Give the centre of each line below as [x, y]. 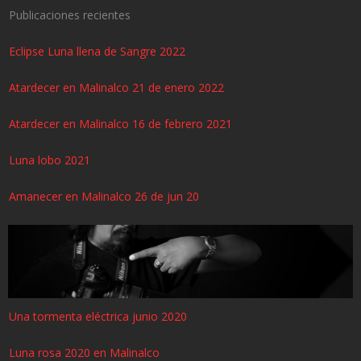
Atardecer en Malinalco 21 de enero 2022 [116, 87]
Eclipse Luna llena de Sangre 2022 [97, 51]
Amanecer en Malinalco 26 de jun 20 [104, 196]
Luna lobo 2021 [50, 160]
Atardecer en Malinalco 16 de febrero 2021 [120, 124]
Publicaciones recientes [70, 15]
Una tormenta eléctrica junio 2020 [98, 317]
